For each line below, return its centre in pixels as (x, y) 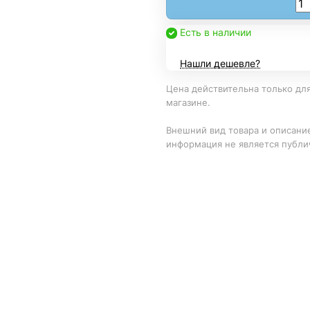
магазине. (188, 102)
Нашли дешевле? (220, 63)
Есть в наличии (216, 32)
